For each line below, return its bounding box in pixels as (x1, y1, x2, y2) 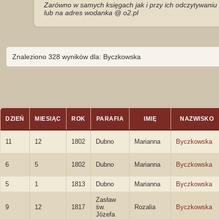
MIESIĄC (35, 115, 61, 122)
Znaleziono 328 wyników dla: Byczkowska (12, 53, 141, 61)
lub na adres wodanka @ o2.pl (44, 9, 138, 17)
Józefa (96, 211, 115, 218)
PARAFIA (96, 115, 124, 122)
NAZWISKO (180, 115, 214, 122)
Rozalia (134, 203, 155, 211)
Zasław (96, 196, 116, 203)
